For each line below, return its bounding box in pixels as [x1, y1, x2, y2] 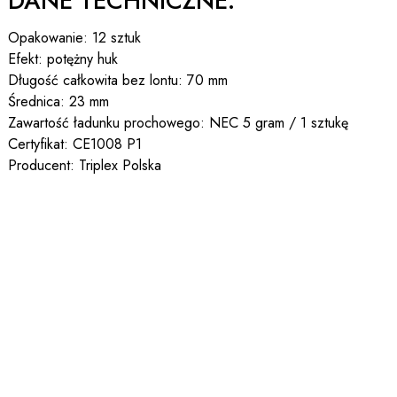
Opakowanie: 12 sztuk [7, 27, 141, 49]
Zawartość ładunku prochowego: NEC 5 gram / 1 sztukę [7, 113, 348, 134]
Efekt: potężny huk [7, 49, 118, 70]
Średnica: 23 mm [7, 91, 109, 113]
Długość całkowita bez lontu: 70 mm [7, 70, 228, 91]
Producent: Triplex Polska [7, 155, 161, 176]
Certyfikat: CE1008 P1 [7, 134, 142, 155]
